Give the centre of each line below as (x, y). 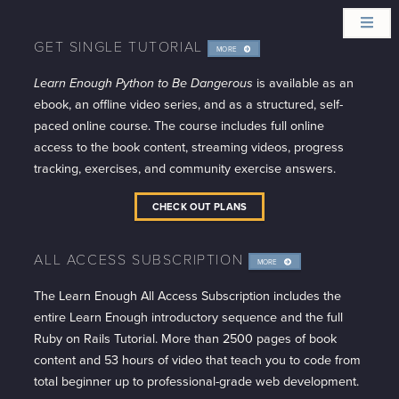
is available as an (304, 83)
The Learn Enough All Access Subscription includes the (188, 296)
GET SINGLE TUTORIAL (121, 46)
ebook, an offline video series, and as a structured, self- (189, 105)
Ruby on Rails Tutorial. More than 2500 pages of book (186, 339)
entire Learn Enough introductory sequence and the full (189, 318)
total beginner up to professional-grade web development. (197, 382)
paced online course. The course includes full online (179, 126)
